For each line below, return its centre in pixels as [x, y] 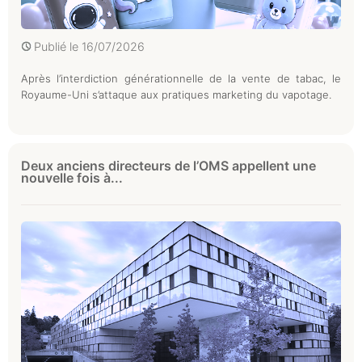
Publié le [58, 47]
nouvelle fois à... [72, 178]
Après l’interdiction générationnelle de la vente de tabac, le [181, 79]
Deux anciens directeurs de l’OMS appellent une [168, 166]
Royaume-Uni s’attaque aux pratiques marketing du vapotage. [176, 95]
